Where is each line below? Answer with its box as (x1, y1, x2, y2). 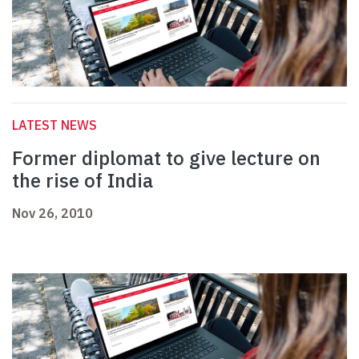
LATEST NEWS (12, 117, 97, 134)
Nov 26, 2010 (12, 205, 93, 222)
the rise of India (12, 167, 153, 194)
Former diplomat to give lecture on (12, 145, 321, 171)
